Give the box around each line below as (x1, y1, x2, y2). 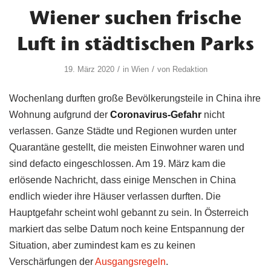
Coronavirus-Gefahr (108, 109, 201, 120)
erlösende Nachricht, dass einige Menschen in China (9, 175, 236, 186)
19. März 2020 (64, 64, 114, 74)
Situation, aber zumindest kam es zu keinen (9, 240, 195, 251)
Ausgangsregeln (95, 256, 166, 267)
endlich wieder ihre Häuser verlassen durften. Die (9, 191, 221, 202)
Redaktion (172, 64, 207, 74)
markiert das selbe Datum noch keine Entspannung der (9, 224, 244, 235)
